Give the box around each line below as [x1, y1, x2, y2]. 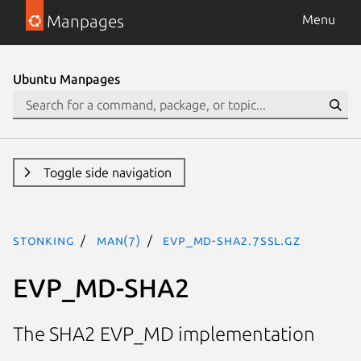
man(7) [97, 233, 141, 247]
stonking [13, 233, 75, 247]
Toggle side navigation [43, 165, 172, 180]
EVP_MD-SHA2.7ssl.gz [163, 233, 301, 247]
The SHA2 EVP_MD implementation [13, 323, 315, 346]
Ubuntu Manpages [13, 72, 120, 86]
